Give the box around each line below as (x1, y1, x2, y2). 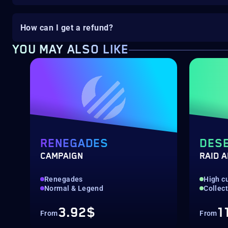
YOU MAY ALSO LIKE (12, 43, 129, 57)
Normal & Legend (44, 184, 104, 192)
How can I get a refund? (20, 22, 113, 33)
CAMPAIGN (40, 151, 83, 161)
